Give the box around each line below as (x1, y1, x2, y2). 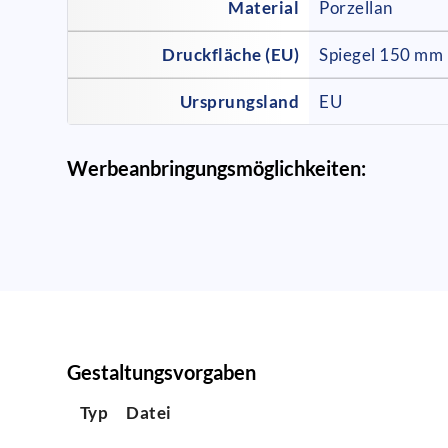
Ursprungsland (179, 91, 300, 113)
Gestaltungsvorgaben (67, 359, 257, 384)
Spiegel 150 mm (319, 44, 444, 66)
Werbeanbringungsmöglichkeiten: (67, 156, 367, 181)
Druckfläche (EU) (162, 44, 300, 66)
